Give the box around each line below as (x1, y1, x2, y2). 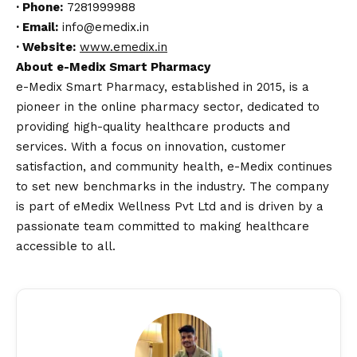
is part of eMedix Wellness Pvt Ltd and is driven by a (16, 199, 324, 214)
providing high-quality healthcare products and (16, 120, 290, 135)
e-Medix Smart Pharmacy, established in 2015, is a (16, 80, 309, 95)
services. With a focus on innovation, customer (16, 139, 286, 155)
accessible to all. (16, 239, 116, 254)
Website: (22, 40, 76, 55)
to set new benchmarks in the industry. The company (16, 179, 329, 194)
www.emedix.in (80, 40, 167, 55)
